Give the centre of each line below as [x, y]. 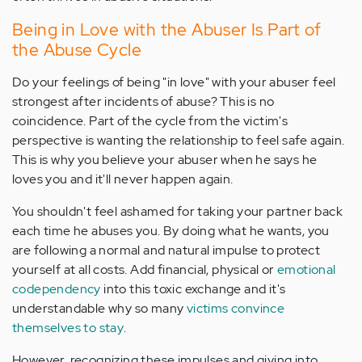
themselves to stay [68, 328]
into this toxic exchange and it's [193, 289]
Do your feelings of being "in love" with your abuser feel [174, 82]
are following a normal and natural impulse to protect [166, 250]
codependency [57, 289]
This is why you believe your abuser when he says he [165, 160]
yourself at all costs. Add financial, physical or [145, 270]
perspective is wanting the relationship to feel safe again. [179, 141]
